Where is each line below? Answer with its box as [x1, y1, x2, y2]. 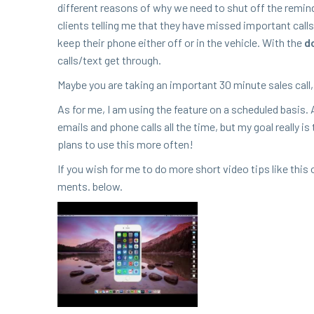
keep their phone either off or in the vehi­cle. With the [57, 36, 304, 49]
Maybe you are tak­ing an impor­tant [57, 78, 219, 91]
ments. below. [57, 179, 125, 193]
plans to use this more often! [57, 137, 193, 151]
